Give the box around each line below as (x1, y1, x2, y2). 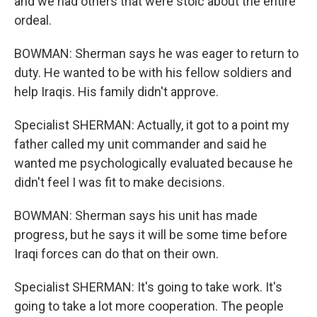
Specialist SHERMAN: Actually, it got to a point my (14, 117, 289, 132)
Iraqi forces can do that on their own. (14, 246, 219, 261)
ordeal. (14, 13, 52, 28)
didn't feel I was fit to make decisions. (14, 175, 225, 190)
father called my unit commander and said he (14, 137, 267, 151)
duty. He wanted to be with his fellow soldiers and (14, 65, 292, 80)
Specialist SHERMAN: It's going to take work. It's (14, 279, 282, 294)
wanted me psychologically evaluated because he (14, 156, 293, 171)
